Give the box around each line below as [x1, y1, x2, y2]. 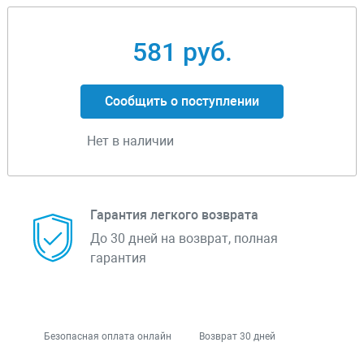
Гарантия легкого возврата [90, 207, 258, 223]
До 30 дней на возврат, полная [90, 231, 278, 247]
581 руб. [132, 37, 232, 68]
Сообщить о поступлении [105, 93, 259, 110]
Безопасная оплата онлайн [44, 331, 171, 343]
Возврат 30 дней [199, 331, 275, 343]
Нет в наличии [87, 133, 174, 149]
